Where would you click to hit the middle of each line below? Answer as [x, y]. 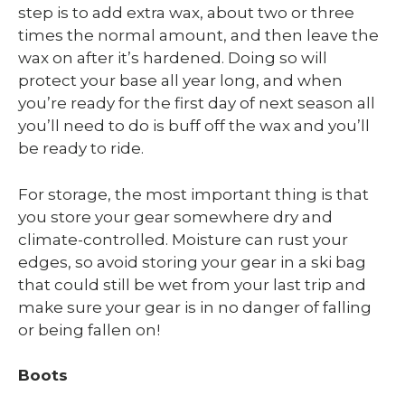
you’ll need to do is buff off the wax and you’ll [194, 126]
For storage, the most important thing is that [193, 194]
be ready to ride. [81, 149]
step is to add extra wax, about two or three [186, 13]
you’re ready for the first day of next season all [197, 104]
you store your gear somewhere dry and [175, 217]
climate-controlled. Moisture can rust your [183, 239]
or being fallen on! [89, 330]
